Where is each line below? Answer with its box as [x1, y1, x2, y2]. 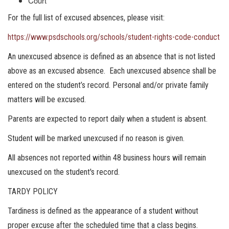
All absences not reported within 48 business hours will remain [8, 153, 206, 163]
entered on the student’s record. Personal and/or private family [8, 80, 209, 90]
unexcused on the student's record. [8, 167, 120, 177]
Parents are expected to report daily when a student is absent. [8, 114, 208, 124]
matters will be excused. [8, 95, 88, 104]
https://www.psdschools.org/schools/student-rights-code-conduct [8, 32, 220, 42]
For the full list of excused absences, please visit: [8, 13, 165, 22]
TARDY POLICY [8, 187, 58, 196]
